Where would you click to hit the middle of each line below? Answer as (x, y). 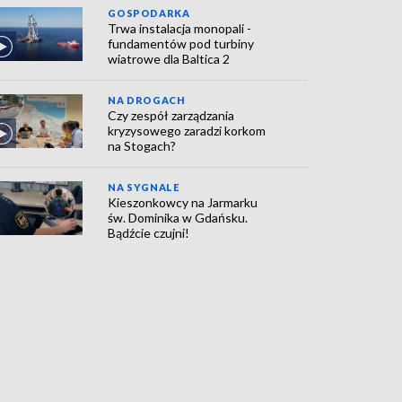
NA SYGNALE (144, 187)
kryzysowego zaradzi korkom (187, 131)
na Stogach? (142, 146)
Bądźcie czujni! (149, 233)
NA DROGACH (147, 100)
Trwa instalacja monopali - (180, 28)
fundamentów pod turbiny (181, 44)
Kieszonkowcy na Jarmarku (183, 202)
